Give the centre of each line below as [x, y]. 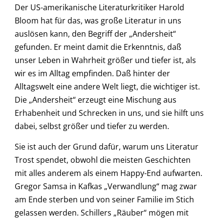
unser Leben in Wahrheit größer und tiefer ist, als [105, 60]
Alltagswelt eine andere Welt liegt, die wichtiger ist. [107, 87]
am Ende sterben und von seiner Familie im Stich [104, 199]
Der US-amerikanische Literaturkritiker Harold [99, 8]
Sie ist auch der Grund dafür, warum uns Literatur [107, 146]
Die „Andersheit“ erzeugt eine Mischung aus [96, 100]
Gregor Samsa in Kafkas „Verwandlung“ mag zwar [106, 186]
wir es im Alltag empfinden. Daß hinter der [92, 74]
